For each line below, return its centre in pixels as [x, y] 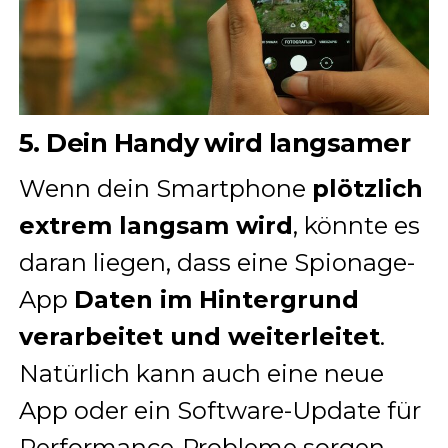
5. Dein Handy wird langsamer [214, 143]
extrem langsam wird [155, 226]
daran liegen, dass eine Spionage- [216, 263]
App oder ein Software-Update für [219, 411]
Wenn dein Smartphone [165, 189]
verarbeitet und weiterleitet [199, 337]
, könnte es [356, 226]
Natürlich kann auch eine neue [201, 374]
